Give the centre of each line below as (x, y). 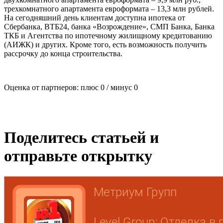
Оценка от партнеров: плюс (52, 87)
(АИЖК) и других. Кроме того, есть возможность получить (105, 44)
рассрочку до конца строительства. (63, 53)
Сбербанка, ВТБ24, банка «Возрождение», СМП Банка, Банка (109, 26)
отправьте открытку (78, 156)
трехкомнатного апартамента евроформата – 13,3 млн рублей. (109, 8)
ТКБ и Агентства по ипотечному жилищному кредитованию (108, 35)
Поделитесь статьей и (81, 138)
